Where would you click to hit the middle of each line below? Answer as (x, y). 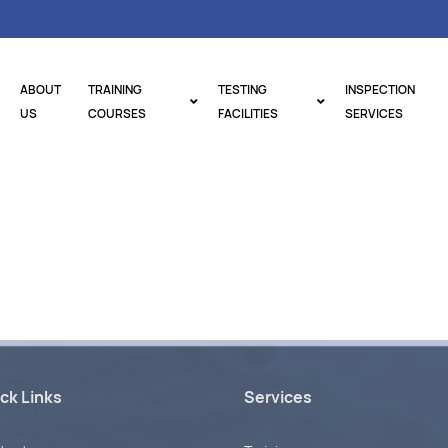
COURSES (117, 113)
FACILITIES (247, 113)
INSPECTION (379, 89)
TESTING (242, 89)
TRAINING (115, 89)
